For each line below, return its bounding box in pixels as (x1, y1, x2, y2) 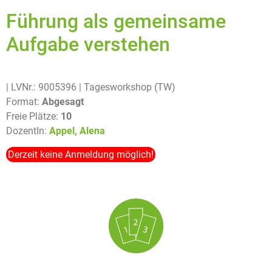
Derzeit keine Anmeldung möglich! (8, 148, 154, 160)
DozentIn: (6, 125, 49, 137)
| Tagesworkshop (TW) (79, 81, 175, 93)
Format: (6, 96, 42, 108)
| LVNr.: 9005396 (6, 81, 76, 93)
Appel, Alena (49, 125, 105, 137)
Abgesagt (42, 96, 84, 108)
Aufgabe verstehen (6, 33, 170, 56)
